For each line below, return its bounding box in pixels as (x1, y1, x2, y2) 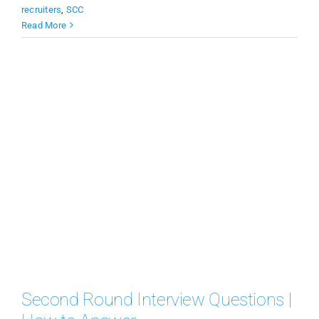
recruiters (21, 4, 62, 15)
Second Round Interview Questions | (21, 289, 292, 310)
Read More (21, 19, 67, 31)
